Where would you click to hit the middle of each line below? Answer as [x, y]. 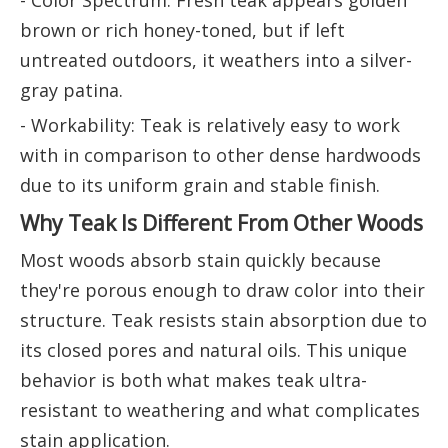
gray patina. [71, 90]
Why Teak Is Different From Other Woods [221, 223]
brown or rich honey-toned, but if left [182, 30]
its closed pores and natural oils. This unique [213, 350]
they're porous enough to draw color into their [222, 290]
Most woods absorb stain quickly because [200, 260]
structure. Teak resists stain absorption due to [223, 320]
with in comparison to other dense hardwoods [220, 155]
